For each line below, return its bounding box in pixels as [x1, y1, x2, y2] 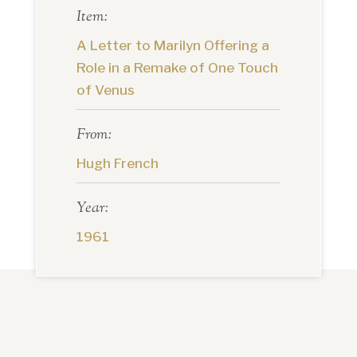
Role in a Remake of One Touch [76, 60, 278, 76]
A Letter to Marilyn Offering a [76, 37, 269, 54]
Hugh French [76, 155, 159, 172]
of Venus [76, 82, 135, 99]
